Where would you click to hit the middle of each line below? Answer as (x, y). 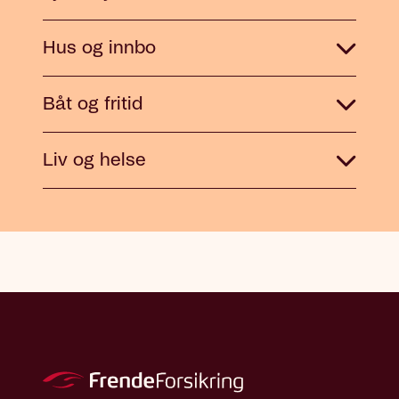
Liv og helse (94, 161)
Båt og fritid (93, 105)
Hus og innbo (99, 49)
